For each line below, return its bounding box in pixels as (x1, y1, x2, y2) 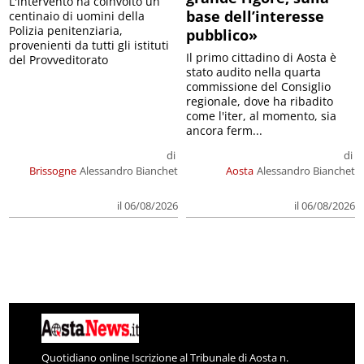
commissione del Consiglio (186, 79, 331, 95)
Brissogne (29, 163, 76, 179)
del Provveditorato (9, 52, 109, 68)
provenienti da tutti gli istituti (9, 37, 170, 54)
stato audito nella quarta (186, 64, 321, 80)
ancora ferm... (186, 123, 262, 139)
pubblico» (186, 25, 258, 45)
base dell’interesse (186, 6, 324, 27)
